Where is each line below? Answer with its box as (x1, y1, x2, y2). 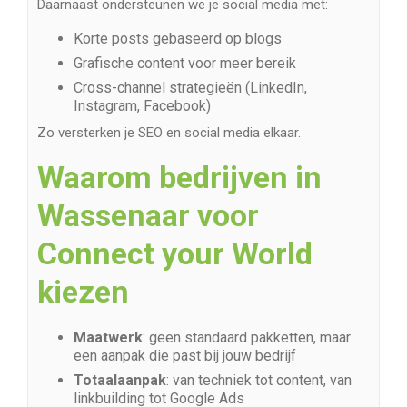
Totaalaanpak (74, 372, 166, 390)
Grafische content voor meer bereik (74, 55, 296, 73)
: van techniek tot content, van (166, 372, 352, 390)
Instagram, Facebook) (74, 97, 211, 115)
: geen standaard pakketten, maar (143, 329, 351, 347)
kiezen (37, 273, 129, 311)
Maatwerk (74, 329, 143, 347)
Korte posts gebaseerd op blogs (74, 30, 282, 48)
